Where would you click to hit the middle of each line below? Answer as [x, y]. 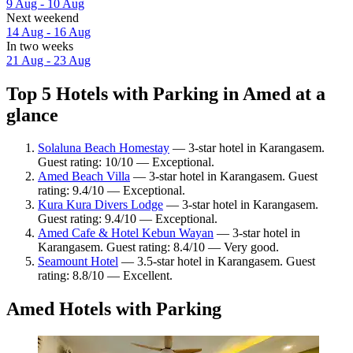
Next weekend [43, 17]
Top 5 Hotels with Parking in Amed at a [166, 93]
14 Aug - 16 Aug [48, 32]
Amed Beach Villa [84, 176]
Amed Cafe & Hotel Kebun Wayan [126, 233]
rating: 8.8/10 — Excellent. [105, 276]
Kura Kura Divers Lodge [100, 205]
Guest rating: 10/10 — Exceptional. [126, 162]
